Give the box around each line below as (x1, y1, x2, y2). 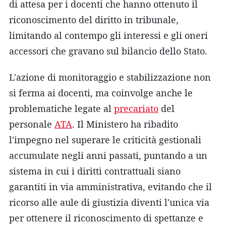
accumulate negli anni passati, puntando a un (9, 149, 207, 161)
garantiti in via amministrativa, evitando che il (9, 180, 212, 193)
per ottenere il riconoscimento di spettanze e (9, 211, 203, 224)
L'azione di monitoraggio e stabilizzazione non (9, 71, 211, 83)
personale (9, 118, 54, 130)
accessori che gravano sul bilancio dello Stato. (9, 44, 207, 57)
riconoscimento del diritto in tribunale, (9, 13, 179, 26)
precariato (114, 102, 158, 115)
